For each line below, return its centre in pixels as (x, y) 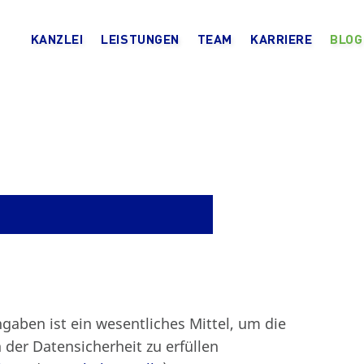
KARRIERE (282, 38)
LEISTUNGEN (140, 38)
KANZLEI (57, 38)
